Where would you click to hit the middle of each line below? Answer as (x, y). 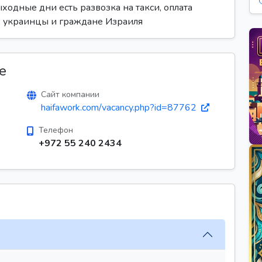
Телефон (56, 130)
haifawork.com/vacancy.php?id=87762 (120, 108)
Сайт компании (70, 94)
